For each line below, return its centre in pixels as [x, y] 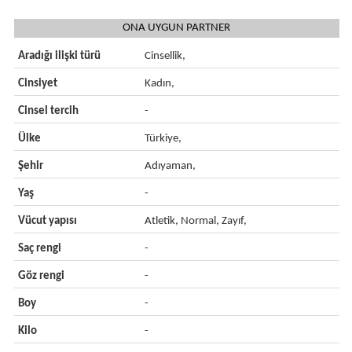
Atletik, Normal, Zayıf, [196, 221]
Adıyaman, [170, 166]
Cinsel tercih [48, 111]
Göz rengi [41, 276]
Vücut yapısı [47, 221]
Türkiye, [163, 139]
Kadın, [160, 84]
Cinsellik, [165, 56]
